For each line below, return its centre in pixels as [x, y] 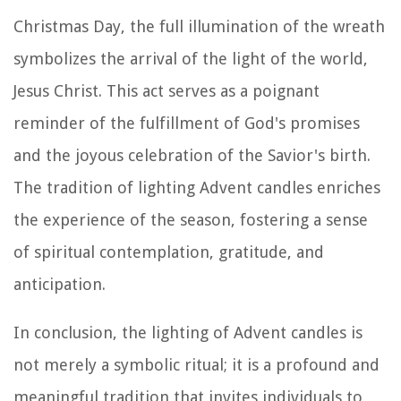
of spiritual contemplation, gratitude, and [169, 252]
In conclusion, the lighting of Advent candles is [188, 332]
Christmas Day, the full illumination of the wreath [199, 26]
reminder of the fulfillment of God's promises [187, 123]
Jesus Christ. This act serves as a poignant [166, 90]
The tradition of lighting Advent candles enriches [197, 187]
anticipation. [60, 284]
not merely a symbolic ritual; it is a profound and [196, 364]
